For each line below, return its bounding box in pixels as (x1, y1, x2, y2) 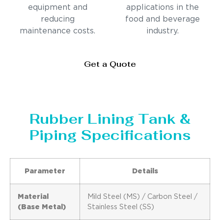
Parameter (25, 168, 65, 175)
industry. (146, 27, 179, 35)
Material (18, 193, 49, 200)
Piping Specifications (29, 126, 191, 144)
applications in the (126, 4, 199, 12)
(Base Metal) (18, 204, 66, 211)
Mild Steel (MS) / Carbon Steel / (87, 193, 197, 200)
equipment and (27, 4, 87, 12)
